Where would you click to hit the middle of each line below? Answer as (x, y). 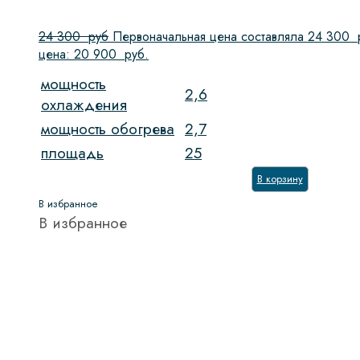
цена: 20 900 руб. (94, 55)
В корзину (280, 179)
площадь (72, 153)
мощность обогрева (108, 129)
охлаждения (84, 105)
